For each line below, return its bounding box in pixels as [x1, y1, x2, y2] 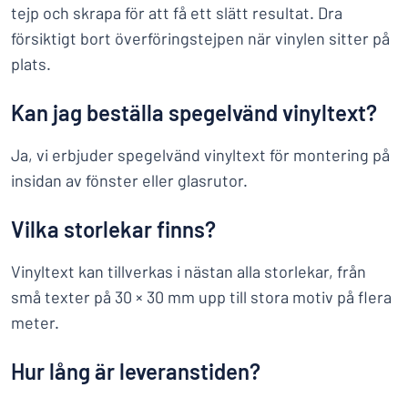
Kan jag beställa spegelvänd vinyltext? [11, 99, 377, 126]
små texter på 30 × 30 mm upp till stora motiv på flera [11, 287, 392, 307]
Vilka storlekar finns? [11, 216, 216, 242]
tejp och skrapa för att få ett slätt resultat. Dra [11, 3, 342, 23]
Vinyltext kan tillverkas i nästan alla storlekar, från [11, 261, 366, 281]
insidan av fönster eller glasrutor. [11, 170, 248, 190]
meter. [11, 312, 59, 332]
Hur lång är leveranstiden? [11, 358, 260, 384]
